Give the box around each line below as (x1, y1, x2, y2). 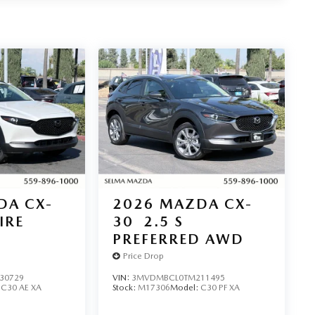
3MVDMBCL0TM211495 (131, 272, 225, 283)
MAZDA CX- (159, 195, 252, 212)
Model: (169, 282, 200, 292)
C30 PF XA (200, 282, 240, 292)
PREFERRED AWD (112, 230, 244, 247)
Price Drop (122, 251, 164, 262)
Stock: (112, 282, 138, 292)
